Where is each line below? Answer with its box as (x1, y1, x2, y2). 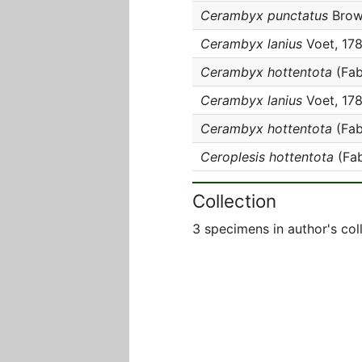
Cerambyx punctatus (200, 7, 328, 23)
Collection (192, 190, 276, 212)
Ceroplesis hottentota (200, 149, 334, 165)
